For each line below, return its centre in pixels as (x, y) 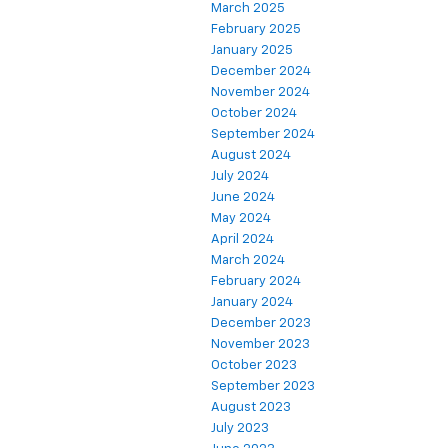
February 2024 (256, 281)
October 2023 (254, 365)
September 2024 (263, 134)
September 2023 (263, 386)
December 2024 (261, 71)
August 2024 (251, 155)
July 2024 (240, 176)
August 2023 (251, 407)
